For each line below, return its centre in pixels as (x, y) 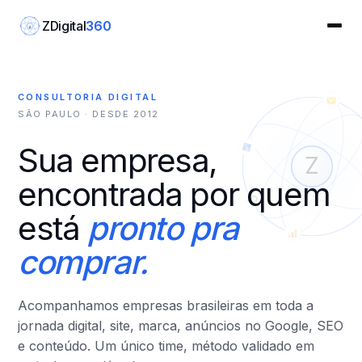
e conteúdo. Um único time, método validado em (166, 346)
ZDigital (64, 25)
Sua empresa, (118, 160)
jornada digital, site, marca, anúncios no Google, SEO (181, 326)
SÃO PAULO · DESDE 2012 (88, 114)
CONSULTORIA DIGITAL (88, 97)
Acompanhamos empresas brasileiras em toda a (166, 305)
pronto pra (162, 228)
